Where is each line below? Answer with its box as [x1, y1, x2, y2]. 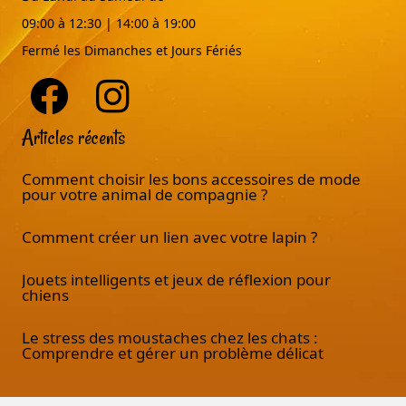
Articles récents [22, 123, 125, 151]
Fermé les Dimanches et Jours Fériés [22, 41, 242, 59]
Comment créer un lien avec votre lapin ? [22, 226, 317, 247]
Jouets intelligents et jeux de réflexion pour [22, 268, 331, 290]
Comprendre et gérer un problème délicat [22, 342, 324, 363]
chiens [22, 284, 72, 305]
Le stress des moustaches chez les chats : [22, 326, 318, 348]
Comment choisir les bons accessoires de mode [22, 168, 361, 189]
